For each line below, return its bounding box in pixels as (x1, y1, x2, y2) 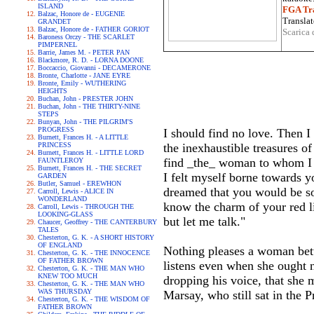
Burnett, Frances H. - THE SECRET (38, 164, 142, 172)
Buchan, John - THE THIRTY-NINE (38, 102, 140, 110)
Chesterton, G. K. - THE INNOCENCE (38, 249, 150, 257)
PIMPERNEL (38, 41, 77, 48)
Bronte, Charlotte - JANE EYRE (38, 71, 130, 79)
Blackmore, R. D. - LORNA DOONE (38, 56, 144, 64)
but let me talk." (163, 214, 245, 228)
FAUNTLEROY (38, 156, 83, 164)
